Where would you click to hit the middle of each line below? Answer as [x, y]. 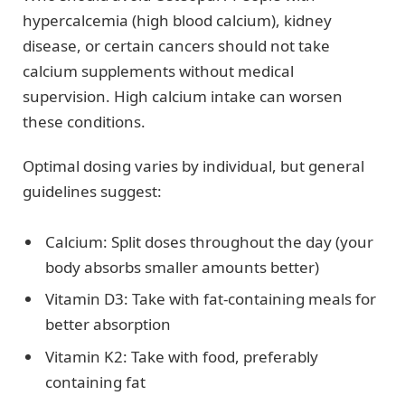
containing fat [95, 381]
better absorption [108, 325]
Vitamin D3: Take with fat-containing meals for [211, 299]
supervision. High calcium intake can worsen [183, 97]
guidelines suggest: [92, 191]
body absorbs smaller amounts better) [182, 267]
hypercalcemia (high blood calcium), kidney [177, 21]
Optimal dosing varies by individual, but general [193, 165]
